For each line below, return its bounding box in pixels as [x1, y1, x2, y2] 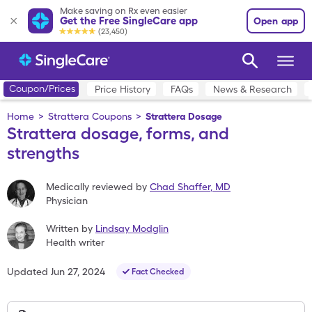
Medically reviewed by [46, 181, 147, 192]
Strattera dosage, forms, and [7, 123, 229, 143]
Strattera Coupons [48, 111, 132, 122]
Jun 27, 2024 [51, 266, 105, 277]
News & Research [213, 84, 292, 95]
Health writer [46, 237, 104, 248]
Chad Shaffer [150, 181, 210, 192]
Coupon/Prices [9, 83, 75, 94]
